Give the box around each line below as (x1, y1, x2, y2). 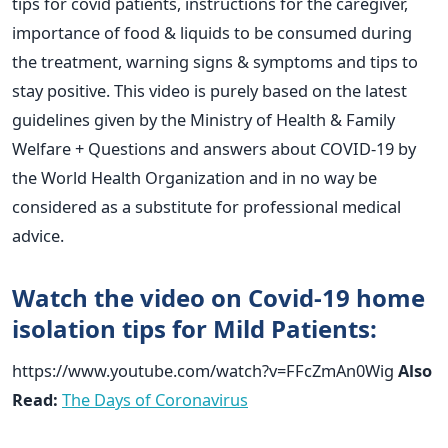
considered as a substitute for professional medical (12, 195, 401, 219)
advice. (12, 224, 64, 248)
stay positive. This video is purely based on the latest (12, 79, 407, 103)
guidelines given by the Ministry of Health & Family (12, 108, 395, 132)
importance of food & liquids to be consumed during (12, 21, 412, 45)
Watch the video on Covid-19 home (12, 281, 425, 315)
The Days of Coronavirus (62, 388, 248, 412)
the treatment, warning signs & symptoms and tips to (12, 50, 418, 74)
